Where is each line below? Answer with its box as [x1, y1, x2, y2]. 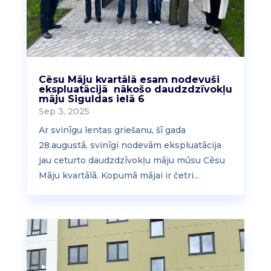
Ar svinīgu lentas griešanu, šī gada [38, 125, 186, 136]
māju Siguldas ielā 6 [38, 93, 145, 105]
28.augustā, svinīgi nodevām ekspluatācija [38, 140, 221, 151]
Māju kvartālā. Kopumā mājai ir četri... [38, 170, 199, 181]
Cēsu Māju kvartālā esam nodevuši [38, 74, 220, 86]
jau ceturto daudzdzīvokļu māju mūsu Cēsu [38, 155, 225, 166]
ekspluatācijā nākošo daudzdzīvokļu [38, 83, 232, 96]
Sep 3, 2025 [38, 106, 90, 117]
